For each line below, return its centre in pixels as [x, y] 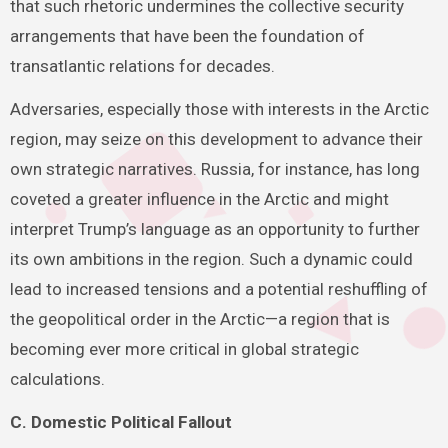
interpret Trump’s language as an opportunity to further [214, 229]
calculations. [57, 379]
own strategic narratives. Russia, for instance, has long [214, 169]
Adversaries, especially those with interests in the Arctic [219, 109]
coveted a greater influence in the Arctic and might [199, 199]
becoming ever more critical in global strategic [184, 349]
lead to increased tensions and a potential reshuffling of [218, 289]
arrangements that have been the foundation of [187, 36]
